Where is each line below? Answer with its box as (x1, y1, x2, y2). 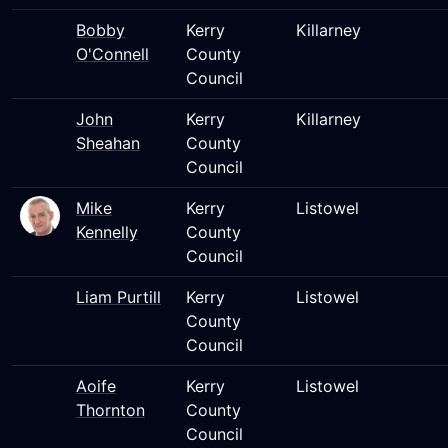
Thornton (76, 400, 145, 420)
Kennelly (76, 222, 138, 242)
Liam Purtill (76, 287, 161, 307)
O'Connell (76, 44, 149, 64)
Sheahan (76, 133, 140, 153)
